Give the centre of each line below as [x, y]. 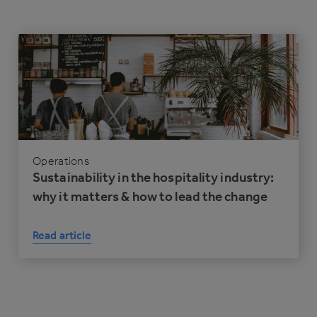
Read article [62, 236]
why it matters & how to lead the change [150, 197]
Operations [61, 161]
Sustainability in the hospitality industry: [154, 178]
